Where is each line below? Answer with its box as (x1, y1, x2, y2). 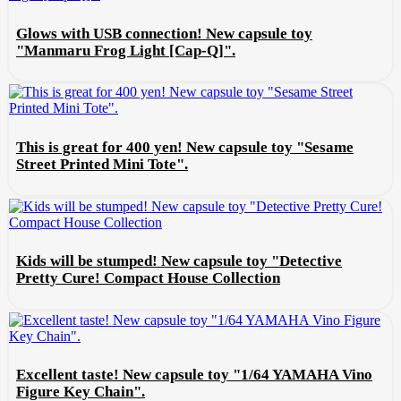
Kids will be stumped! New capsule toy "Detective (16, 252, 342, 270)
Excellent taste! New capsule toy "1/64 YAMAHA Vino (16, 366, 372, 384)
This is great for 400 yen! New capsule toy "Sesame (16, 138, 354, 156)
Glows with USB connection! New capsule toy (16, 24, 312, 42)
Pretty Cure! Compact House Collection (16, 269, 280, 287)
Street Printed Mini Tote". (16, 155, 188, 173)
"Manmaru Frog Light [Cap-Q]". (16, 41, 235, 59)
